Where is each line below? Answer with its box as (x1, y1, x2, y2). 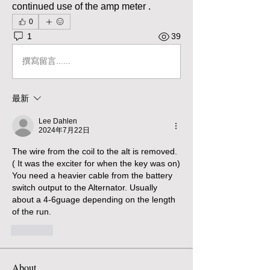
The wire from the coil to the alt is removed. (12, 146, 177, 156)
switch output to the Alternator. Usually (12, 182, 157, 192)
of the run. (12, 206, 54, 216)
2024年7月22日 (39, 125, 90, 134)
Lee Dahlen (39, 116, 77, 125)
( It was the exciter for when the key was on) (12, 158, 180, 168)
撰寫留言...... (22, 56, 71, 66)
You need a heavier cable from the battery (12, 170, 172, 180)
